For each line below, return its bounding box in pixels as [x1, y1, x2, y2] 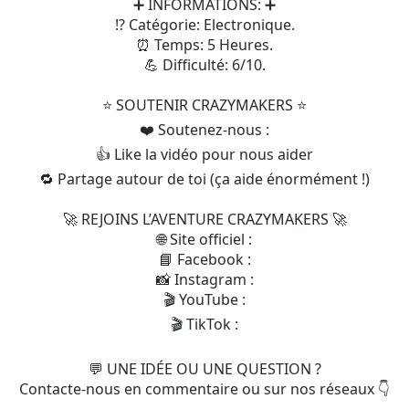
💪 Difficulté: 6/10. [143, 55, 266, 75]
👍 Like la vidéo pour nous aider [96, 144, 313, 164]
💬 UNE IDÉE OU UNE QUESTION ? [88, 359, 321, 379]
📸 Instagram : [155, 269, 254, 289]
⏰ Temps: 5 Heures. [136, 35, 273, 55]
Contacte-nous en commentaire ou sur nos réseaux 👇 [19, 379, 390, 399]
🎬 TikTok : [171, 314, 238, 334]
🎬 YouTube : [163, 289, 246, 309]
